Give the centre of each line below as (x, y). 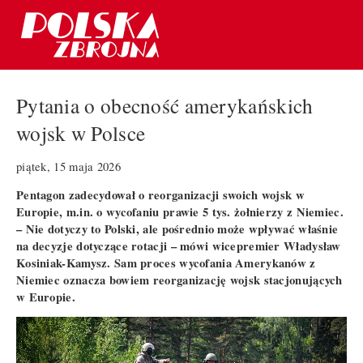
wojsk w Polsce (81, 133)
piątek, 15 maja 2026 (68, 166)
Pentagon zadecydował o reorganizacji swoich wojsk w (160, 194)
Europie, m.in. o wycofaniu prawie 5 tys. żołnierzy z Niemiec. (180, 211)
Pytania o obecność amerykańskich (165, 106)
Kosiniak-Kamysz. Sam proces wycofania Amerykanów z (166, 263)
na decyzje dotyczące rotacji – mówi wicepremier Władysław (179, 246)
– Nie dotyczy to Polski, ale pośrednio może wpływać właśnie (177, 228)
